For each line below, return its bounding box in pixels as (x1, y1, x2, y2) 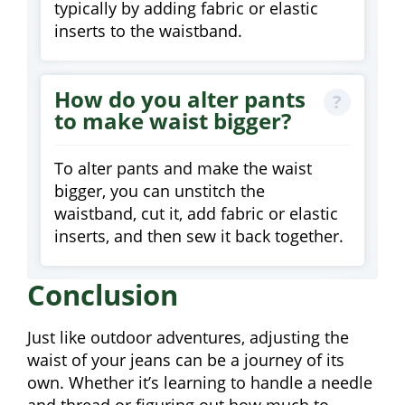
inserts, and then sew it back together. (54, 224, 344, 247)
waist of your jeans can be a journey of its (27, 348, 344, 371)
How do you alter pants (54, 84, 306, 115)
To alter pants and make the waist (54, 156, 312, 179)
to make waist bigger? (54, 106, 291, 137)
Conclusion (27, 275, 178, 314)
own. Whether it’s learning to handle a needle (27, 371, 372, 393)
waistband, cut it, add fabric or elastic (54, 202, 338, 224)
